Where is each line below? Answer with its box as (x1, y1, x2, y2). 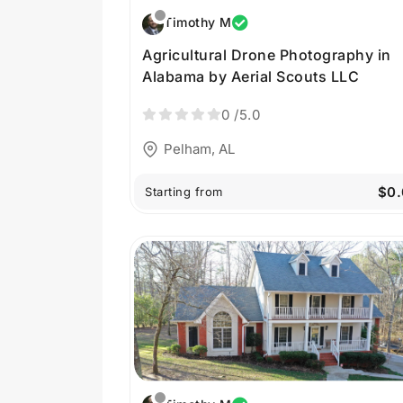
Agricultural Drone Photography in (142, 46, 391, 65)
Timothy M (164, 14, 232, 31)
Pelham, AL (164, 139, 235, 157)
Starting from (145, 184, 223, 200)
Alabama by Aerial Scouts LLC (142, 67, 359, 86)
